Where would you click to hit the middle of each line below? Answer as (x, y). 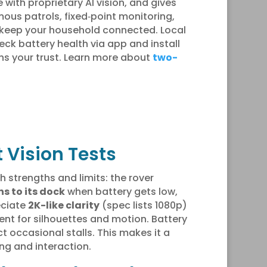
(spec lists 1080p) (143, 205)
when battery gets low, (121, 191)
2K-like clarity (63, 205)
